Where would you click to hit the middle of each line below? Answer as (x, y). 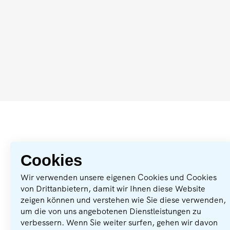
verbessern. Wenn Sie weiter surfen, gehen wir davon (119, 223)
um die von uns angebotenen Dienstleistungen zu (111, 211)
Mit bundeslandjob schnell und (98, 171)
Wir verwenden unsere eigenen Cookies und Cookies (119, 177)
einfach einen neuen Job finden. (101, 182)
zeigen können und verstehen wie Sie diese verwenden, (123, 200)
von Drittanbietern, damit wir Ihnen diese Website (113, 189)
